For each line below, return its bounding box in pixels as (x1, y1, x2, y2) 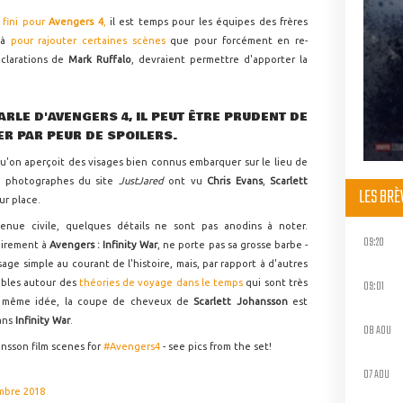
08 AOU (363, 320, 391, 340)
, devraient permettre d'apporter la (131, 54, 309, 65)
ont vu (168, 175, 208, 187)
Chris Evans (207, 175, 263, 187)
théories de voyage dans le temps (78, 277, 244, 289)
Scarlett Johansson (193, 296, 293, 308)
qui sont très (243, 277, 309, 289)
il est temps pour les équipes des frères (105, 16, 309, 27)
